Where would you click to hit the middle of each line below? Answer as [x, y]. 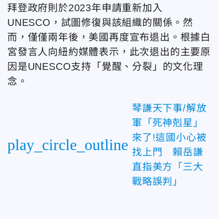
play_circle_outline [68, 144]
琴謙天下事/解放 [169, 108]
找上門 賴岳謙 [168, 152]
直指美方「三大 [168, 166]
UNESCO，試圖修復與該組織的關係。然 [100, 22]
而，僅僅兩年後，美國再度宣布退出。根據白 [109, 37]
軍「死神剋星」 [168, 122]
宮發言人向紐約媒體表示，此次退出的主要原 [109, 52]
